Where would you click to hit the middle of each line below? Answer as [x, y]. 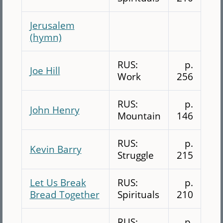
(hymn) [46, 37]
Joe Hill [45, 70]
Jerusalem [52, 25]
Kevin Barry [56, 149]
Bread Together [64, 194]
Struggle [135, 155]
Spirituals [138, 194]
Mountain [139, 115]
